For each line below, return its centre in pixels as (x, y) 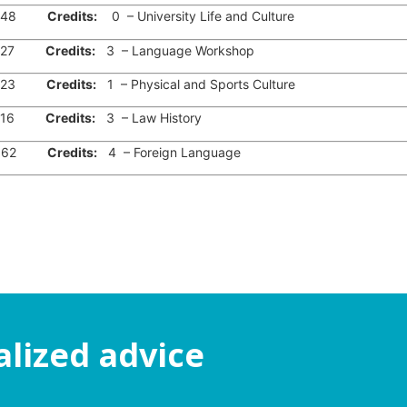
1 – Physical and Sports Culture (195, 84)
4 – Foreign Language (169, 152)
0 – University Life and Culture (195, 16)
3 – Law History (148, 118)
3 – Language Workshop (174, 50)
